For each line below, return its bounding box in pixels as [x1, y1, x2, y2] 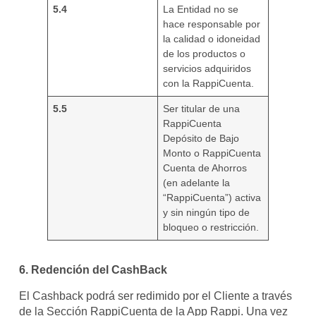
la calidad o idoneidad [163, 33, 261, 45]
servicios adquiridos [163, 63, 252, 75]
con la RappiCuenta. [163, 78, 255, 90]
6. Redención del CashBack [18, 264, 167, 276]
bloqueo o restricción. [163, 221, 260, 233]
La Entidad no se [163, 4, 239, 16]
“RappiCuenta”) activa [163, 192, 262, 204]
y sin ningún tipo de [163, 207, 250, 219]
